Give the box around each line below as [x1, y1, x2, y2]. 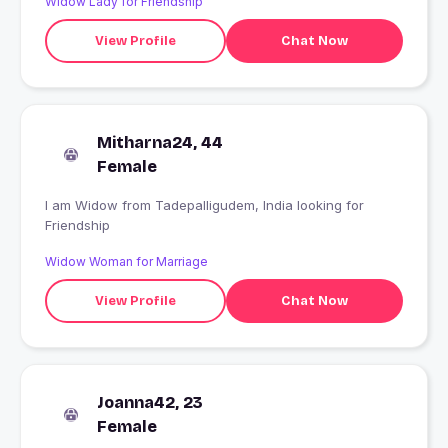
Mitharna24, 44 [97, 133, 223, 153]
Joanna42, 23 [97, 393, 203, 413]
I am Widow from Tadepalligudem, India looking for [45, 197, 122, 214]
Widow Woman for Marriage [45, 254, 208, 270]
